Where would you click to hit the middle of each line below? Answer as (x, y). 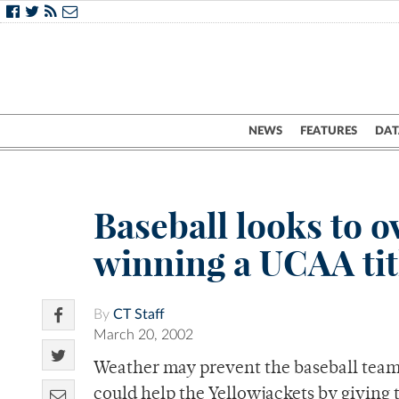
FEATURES (329, 131)
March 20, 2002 (143, 335)
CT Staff (139, 315)
